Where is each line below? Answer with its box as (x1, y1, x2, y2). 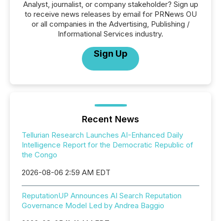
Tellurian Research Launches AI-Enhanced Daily (22, 130, 183, 140)
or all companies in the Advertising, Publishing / (32, 19, 189, 29)
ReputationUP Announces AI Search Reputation (22, 191, 182, 201)
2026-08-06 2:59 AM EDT (22, 168, 110, 178)
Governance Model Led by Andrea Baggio (22, 201, 164, 211)
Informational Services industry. (58, 29, 163, 39)
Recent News (82, 114, 139, 125)
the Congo (22, 150, 57, 160)
